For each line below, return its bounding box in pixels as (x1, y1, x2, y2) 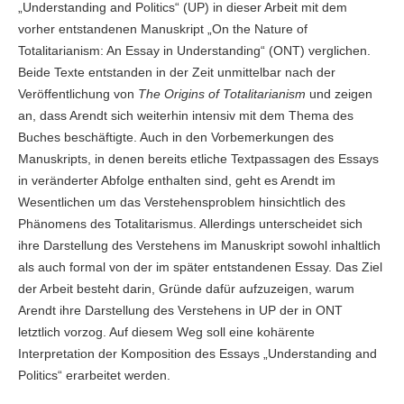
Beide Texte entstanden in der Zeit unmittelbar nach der (17, 65, 335, 80)
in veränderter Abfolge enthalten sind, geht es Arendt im (17, 173, 335, 188)
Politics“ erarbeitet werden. (17, 368, 170, 383)
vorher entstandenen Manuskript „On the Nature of (17, 22, 308, 37)
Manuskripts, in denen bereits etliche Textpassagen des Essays (17, 151, 379, 167)
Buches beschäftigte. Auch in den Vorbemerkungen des (17, 130, 334, 145)
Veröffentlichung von (17, 87, 138, 102)
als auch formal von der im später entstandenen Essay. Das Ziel (17, 260, 382, 275)
